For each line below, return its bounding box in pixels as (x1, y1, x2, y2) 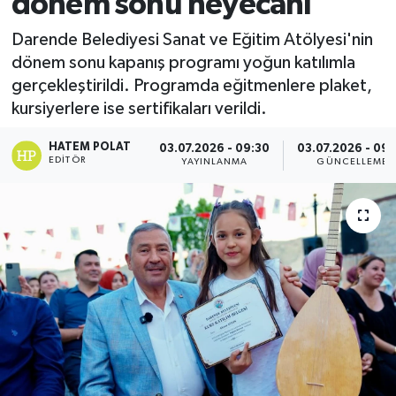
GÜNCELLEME (316, 157, 389, 166)
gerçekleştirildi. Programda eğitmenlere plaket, (11, 76, 372, 95)
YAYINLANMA (181, 157, 248, 166)
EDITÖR (49, 155, 86, 164)
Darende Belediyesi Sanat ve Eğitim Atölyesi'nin (11, 30, 373, 49)
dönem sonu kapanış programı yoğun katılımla (11, 53, 355, 72)
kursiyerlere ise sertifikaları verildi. (11, 99, 267, 118)
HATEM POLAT (49, 141, 132, 153)
